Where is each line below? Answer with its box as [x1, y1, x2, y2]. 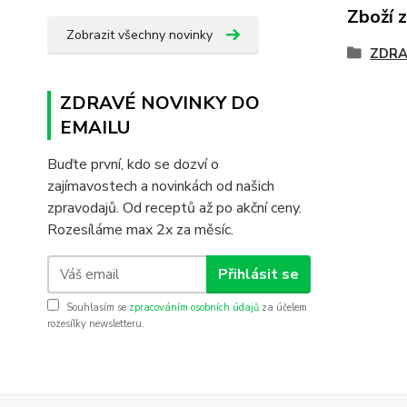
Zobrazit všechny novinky [66, 26, 213, 44]
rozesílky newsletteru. [47, 317, 144, 331]
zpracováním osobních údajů [129, 301, 259, 314]
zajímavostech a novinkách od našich [47, 176, 274, 196]
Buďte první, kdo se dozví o [47, 154, 219, 174]
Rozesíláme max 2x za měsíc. [47, 220, 233, 240]
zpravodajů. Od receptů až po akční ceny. [47, 198, 302, 218]
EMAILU [60, 115, 130, 140]
